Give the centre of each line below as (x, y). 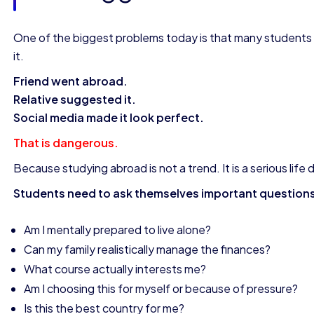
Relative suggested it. (75, 99)
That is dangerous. (66, 143)
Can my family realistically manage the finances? (147, 249)
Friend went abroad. (70, 81)
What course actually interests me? (115, 269)
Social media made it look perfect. (109, 117)
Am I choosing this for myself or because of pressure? (161, 288)
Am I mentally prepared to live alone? (117, 230)
